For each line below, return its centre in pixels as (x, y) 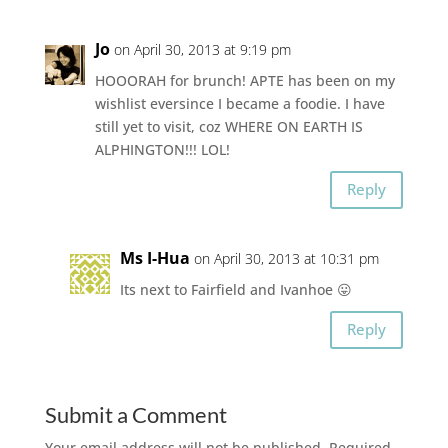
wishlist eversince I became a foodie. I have (239, 103)
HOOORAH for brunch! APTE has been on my (244, 80)
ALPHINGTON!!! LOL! (162, 149)
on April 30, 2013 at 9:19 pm (202, 49)
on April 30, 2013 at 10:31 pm (286, 258)
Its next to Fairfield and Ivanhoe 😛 (235, 289)
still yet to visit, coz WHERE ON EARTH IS (228, 126)
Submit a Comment (135, 414)
